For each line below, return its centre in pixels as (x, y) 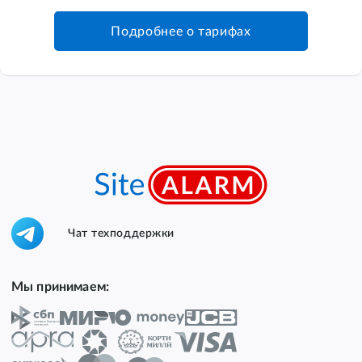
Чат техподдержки (121, 234)
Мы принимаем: (60, 287)
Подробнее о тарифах (181, 31)
